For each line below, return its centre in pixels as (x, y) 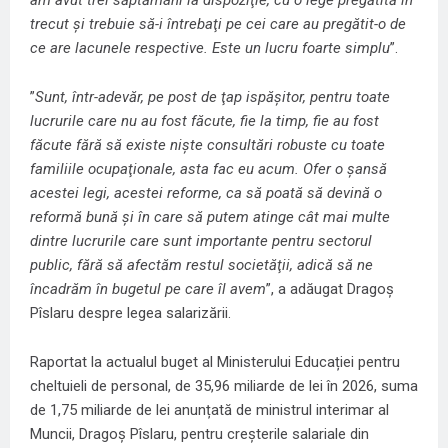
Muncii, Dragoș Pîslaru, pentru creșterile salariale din (199, 433)
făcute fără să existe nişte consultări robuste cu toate (207, 144)
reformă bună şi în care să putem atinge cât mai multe (210, 216)
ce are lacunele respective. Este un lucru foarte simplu (210, 47)
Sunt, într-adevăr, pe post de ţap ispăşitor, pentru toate (212, 96)
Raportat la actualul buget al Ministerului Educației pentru (215, 361)
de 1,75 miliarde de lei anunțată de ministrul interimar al (209, 409)
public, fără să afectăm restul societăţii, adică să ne (201, 264)
